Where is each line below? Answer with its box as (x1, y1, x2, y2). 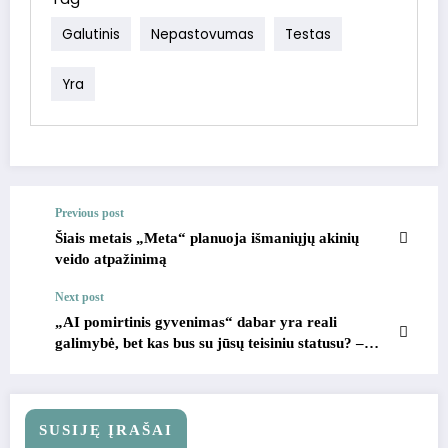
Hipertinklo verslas (55, 355, 180, 372)
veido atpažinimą (55, 250, 167, 267)
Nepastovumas (151, 24, 254, 44)
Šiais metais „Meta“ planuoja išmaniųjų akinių (55, 229, 359, 246)
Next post (55, 289, 104, 304)
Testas (285, 24, 331, 44)
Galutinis (62, 24, 120, 44)
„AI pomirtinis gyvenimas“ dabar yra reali (55, 313, 337, 330)
